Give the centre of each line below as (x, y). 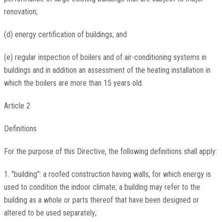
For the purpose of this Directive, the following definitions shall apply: (110, 152)
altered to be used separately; (50, 213)
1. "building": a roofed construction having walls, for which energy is (107, 174)
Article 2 (17, 106)
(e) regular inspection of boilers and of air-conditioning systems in (105, 57)
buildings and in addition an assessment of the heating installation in (107, 70)
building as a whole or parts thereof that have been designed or (101, 200)
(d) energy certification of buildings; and (65, 35)
